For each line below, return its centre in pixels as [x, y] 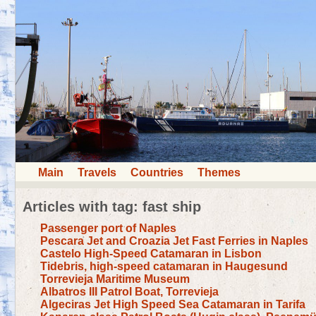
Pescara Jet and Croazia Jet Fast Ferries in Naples [174, 241]
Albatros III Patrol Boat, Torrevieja [129, 291]
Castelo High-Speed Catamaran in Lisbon [151, 253]
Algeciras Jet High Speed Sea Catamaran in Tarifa [173, 304]
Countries [157, 172]
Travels [97, 172]
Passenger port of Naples [108, 228]
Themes [219, 172]
